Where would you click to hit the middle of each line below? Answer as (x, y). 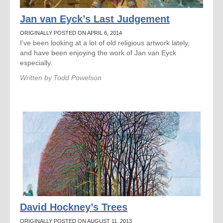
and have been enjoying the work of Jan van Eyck (98, 53)
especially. (36, 63)
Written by (36, 78)
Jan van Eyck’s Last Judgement (95, 19)
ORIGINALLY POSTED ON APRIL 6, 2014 (71, 33)
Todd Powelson (77, 78)
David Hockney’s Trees (74, 207)
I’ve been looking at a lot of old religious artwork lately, (105, 43)
